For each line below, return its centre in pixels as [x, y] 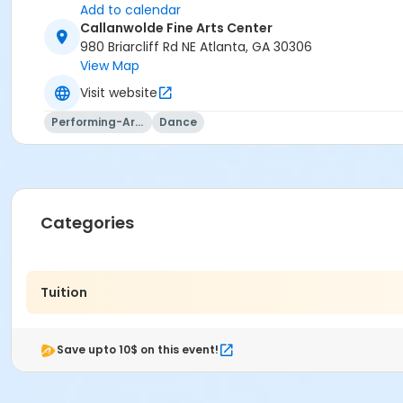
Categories [87, 223]
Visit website [119, 92]
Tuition [64, 292]
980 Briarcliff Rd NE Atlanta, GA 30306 [196, 47]
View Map [110, 66]
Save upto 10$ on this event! [138, 350]
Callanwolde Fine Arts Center [176, 28]
